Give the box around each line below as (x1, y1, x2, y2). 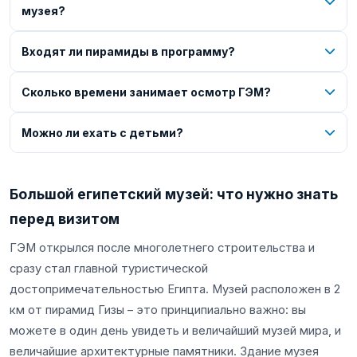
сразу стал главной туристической (10, 261, 208, 276)
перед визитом (10, 210, 120, 227)
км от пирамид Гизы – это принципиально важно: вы (10, 302, 306, 317)
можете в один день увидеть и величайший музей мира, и (10, 323, 341, 338)
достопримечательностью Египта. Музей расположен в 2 (10, 281, 340, 296)
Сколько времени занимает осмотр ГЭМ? (22, 84, 271, 99)
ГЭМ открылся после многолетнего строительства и (10, 240, 315, 255)
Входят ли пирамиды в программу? (22, 44, 235, 58)
